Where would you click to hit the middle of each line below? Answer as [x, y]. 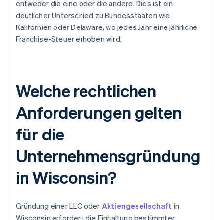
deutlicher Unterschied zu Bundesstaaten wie [93, 15]
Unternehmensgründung [108, 156]
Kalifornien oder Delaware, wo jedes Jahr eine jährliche [107, 27]
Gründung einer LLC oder [59, 206]
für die [40, 134]
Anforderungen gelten [99, 112]
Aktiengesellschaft [137, 206]
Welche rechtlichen [86, 91]
